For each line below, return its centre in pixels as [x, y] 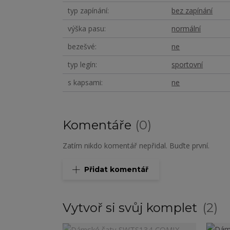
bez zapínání [192, 10]
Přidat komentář [116, 169]
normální [186, 28]
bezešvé [81, 46]
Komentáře [99, 125]
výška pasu [86, 28]
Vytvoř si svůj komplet [131, 207]
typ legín [82, 64]
